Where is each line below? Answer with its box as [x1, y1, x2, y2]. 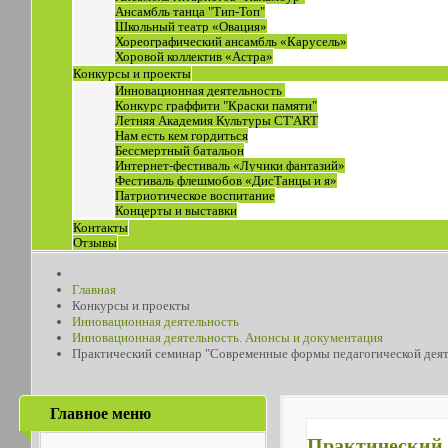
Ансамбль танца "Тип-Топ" [115, 4, 265, 19]
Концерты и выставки [115, 203, 237, 218]
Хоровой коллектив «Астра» [115, 49, 273, 64]
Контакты [73, 220, 128, 235]
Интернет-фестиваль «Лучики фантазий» [115, 158, 345, 173]
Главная [72, 282, 116, 297]
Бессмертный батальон [115, 143, 244, 158]
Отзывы [73, 235, 117, 250]
